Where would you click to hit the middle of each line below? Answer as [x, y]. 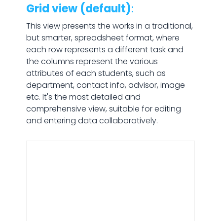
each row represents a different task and [105, 50]
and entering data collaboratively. [92, 121]
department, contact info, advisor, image [105, 85]
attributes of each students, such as [96, 73]
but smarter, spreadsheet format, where [103, 38]
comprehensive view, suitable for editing [103, 109]
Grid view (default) [78, 9]
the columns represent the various [92, 61]
